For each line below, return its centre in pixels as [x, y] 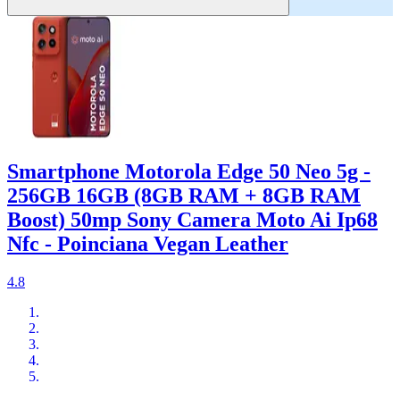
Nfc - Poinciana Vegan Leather [148, 244]
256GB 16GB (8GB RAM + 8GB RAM [184, 196]
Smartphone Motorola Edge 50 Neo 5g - [189, 172]
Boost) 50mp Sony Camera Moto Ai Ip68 [192, 220]
